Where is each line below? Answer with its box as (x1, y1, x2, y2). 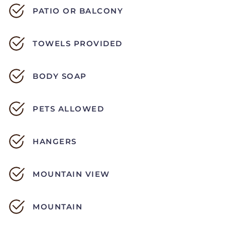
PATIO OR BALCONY (33, 6, 123, 16)
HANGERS (33, 137, 77, 147)
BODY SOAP (33, 71, 87, 81)
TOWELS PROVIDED (33, 39, 123, 49)
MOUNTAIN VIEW (33, 169, 110, 179)
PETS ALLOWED (33, 104, 104, 114)
